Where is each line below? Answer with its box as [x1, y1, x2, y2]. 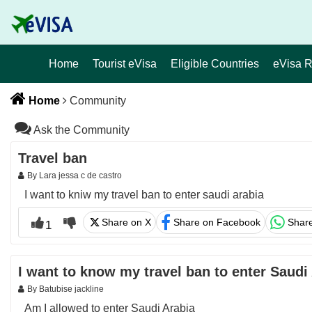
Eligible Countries [171, 58, 259, 70]
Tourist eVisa [93, 58, 157, 70]
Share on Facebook [173, 217, 260, 228]
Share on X [102, 217, 151, 228]
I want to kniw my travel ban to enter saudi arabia [24, 189, 264, 201]
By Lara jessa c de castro [27, 171, 122, 180]
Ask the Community [31, 124, 130, 136]
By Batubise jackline [27, 284, 104, 294]
